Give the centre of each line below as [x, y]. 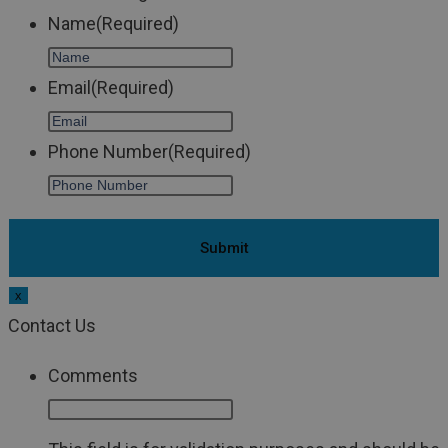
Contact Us [52, 326]
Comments [93, 376]
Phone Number [108, 152]
